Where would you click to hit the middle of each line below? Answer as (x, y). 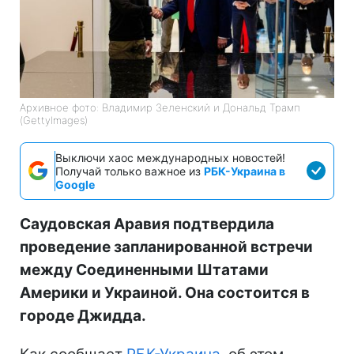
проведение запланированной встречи (166, 247)
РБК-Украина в (245, 171)
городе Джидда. (83, 315)
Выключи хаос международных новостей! (170, 157)
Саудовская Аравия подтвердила (147, 224)
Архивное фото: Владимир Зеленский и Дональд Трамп (160, 107)
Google (75, 184)
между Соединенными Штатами (144, 269)
